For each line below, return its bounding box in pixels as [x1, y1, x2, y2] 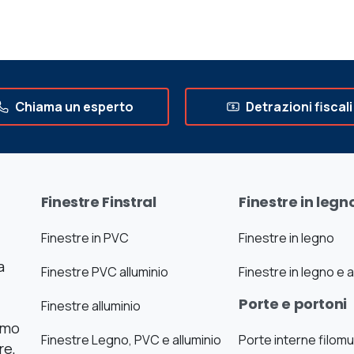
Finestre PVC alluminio [40, 263, 168, 281]
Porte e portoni [239, 294, 347, 314]
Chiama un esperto [14, 98, 134, 116]
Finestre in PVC [40, 229, 129, 247]
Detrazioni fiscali [246, 98, 352, 116]
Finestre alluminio [40, 297, 141, 315]
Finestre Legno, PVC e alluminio [40, 331, 221, 349]
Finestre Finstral [40, 192, 156, 213]
